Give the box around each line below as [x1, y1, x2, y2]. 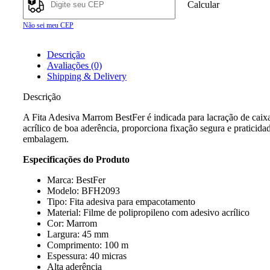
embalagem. [23, 133, 69, 144]
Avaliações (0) [47, 60, 102, 71]
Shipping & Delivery [47, 71, 127, 81]
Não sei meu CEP [23, 20, 74, 30]
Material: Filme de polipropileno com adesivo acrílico [47, 207, 250, 218]
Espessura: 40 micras [47, 250, 127, 261]
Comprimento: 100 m [47, 239, 128, 250]
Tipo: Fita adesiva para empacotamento [47, 196, 195, 207]
